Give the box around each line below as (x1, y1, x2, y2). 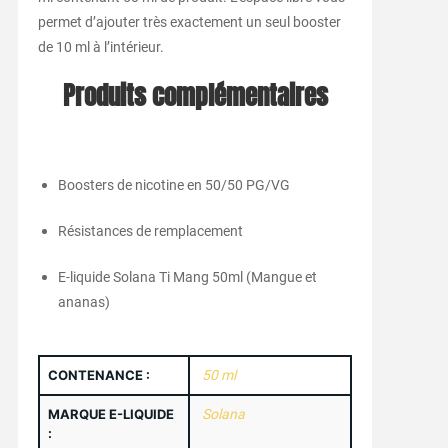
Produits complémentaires (62, 78, 328, 115)
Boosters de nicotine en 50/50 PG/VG (57, 177, 290, 194)
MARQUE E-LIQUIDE (47, 406, 174, 423)
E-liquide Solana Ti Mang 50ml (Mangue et (57, 269, 317, 286)
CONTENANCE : (47, 367, 150, 384)
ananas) (57, 294, 110, 311)
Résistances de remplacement (57, 223, 243, 240)
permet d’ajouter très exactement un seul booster (37, 14, 341, 31)
